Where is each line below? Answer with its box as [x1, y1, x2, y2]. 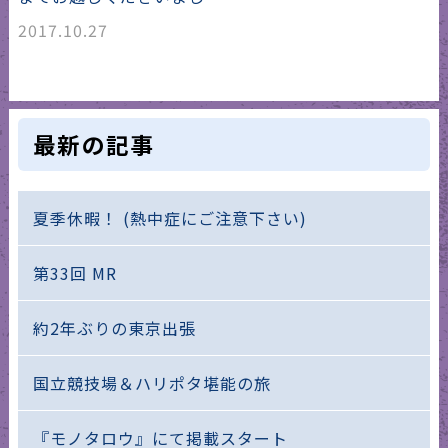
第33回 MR [32, 260, 117, 285]
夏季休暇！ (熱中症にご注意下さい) [32, 205, 307, 230]
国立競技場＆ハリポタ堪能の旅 [32, 370, 271, 395]
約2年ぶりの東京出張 [32, 315, 196, 340]
